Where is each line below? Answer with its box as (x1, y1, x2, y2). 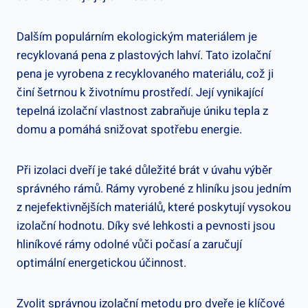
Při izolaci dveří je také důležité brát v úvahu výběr (16, 161, 272, 179)
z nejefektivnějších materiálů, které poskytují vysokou (16, 198, 291, 216)
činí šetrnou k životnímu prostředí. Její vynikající (16, 83, 263, 101)
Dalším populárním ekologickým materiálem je (16, 27, 257, 45)
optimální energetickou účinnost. (16, 254, 186, 272)
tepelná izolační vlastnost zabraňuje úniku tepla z (16, 102, 268, 120)
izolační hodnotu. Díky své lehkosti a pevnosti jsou (16, 217, 275, 234)
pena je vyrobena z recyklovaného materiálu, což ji (16, 65, 274, 82)
